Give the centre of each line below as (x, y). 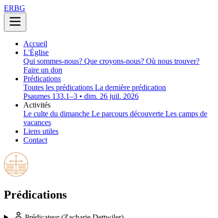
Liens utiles (41, 131)
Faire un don (43, 70)
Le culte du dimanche (57, 114)
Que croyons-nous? (115, 61)
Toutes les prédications (59, 87)
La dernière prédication (130, 87)
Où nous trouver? (173, 61)
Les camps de (186, 114)
